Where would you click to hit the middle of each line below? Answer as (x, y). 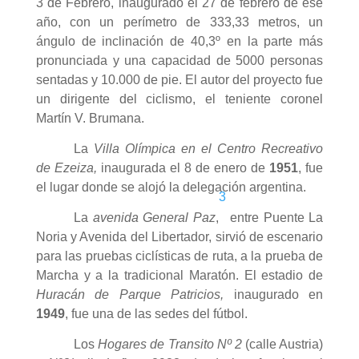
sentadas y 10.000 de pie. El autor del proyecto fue (179, 80)
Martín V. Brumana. (90, 119)
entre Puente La (274, 218)
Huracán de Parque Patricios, (135, 295)
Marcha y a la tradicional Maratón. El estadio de (179, 276)
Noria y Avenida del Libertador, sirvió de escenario (179, 237)
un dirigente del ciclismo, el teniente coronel (179, 99)
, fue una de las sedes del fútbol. (156, 314)
